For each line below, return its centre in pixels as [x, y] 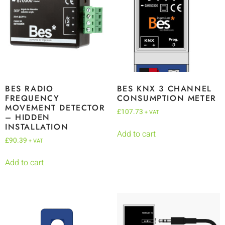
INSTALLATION [37, 127]
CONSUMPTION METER [166, 98]
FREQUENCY [32, 98]
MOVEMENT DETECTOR [55, 107]
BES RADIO [29, 88]
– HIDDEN [28, 117]
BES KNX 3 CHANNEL [164, 88]
